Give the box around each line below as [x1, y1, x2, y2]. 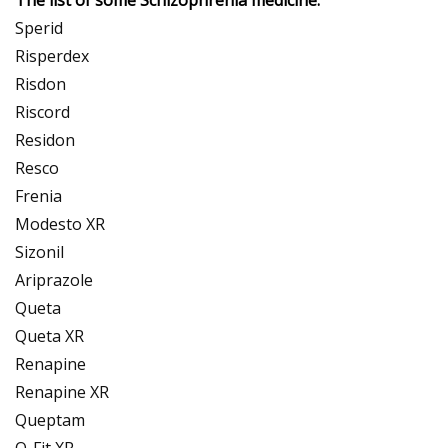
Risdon [15, 72, 66, 95]
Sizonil [15, 240, 64, 263]
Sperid [15, 16, 63, 39]
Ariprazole [15, 268, 93, 291]
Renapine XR [15, 380, 109, 403]
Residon [15, 128, 75, 151]
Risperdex [15, 44, 89, 67]
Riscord [15, 100, 70, 123]
